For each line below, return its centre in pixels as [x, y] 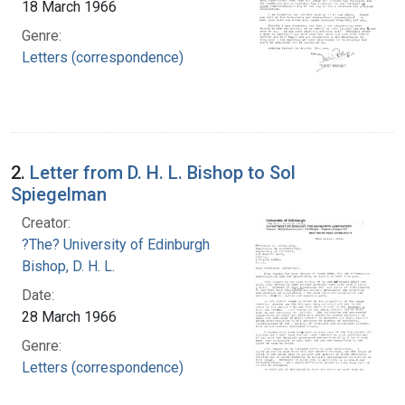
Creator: [46, 222]
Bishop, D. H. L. [68, 266]
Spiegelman [59, 194]
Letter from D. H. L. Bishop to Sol [163, 172]
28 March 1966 [69, 316]
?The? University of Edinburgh [116, 244]
